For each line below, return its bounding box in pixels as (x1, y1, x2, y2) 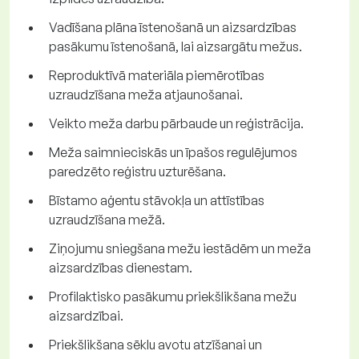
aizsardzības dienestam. (49, 260, 192, 276)
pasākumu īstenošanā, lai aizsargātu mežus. (49, 38, 302, 55)
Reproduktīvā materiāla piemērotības (49, 67, 264, 84)
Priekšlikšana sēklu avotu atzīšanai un (49, 337, 262, 353)
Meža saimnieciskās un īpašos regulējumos (49, 144, 297, 161)
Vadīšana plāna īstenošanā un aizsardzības (49, 19, 296, 36)
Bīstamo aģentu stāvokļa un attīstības (49, 192, 264, 209)
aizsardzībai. (49, 308, 123, 325)
